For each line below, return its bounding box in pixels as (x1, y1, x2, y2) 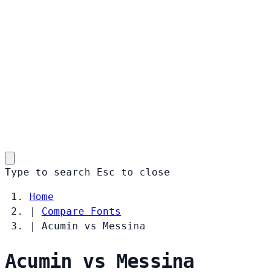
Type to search (5, 166, 91, 178)
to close (121, 166, 170, 178)
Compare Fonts (42, 205, 121, 217)
